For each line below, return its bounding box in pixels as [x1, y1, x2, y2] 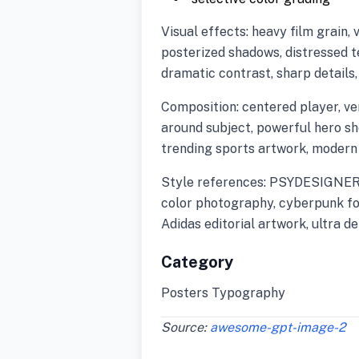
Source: [161, 319, 210, 335]
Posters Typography [161, 284, 285, 301]
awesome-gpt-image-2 [210, 319, 346, 335]
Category [161, 252, 233, 272]
